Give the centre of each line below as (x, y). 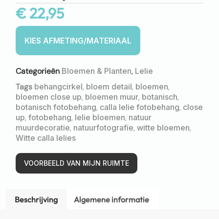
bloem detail (109, 86)
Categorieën (38, 71)
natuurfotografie (103, 127)
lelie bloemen (100, 117)
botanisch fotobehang (56, 107)
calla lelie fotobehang (140, 107)
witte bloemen (163, 127)
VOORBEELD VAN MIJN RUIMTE (77, 163)
